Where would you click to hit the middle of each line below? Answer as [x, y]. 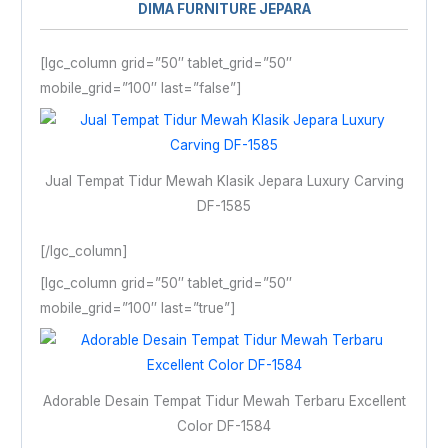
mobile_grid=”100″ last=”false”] [140, 87]
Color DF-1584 [224, 425]
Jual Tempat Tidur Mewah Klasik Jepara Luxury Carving [224, 180]
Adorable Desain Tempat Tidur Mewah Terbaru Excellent [224, 400]
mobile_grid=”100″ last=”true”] [137, 307]
